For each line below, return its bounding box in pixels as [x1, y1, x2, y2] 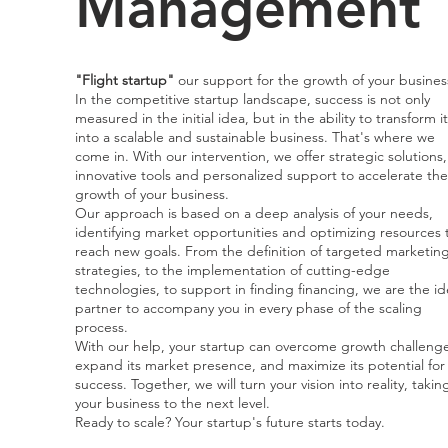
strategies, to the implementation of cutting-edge [74, 261, 390, 279]
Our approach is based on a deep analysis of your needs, [74, 204, 433, 222]
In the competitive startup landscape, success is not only [74, 90, 430, 108]
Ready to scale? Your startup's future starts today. [74, 413, 385, 431]
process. [74, 318, 128, 336]
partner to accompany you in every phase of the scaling [74, 299, 422, 317]
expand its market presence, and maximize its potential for [74, 356, 445, 374]
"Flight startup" [74, 71, 174, 89]
